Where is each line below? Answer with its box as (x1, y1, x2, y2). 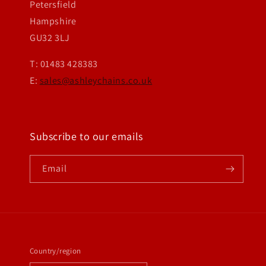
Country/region (30, 246, 81, 256)
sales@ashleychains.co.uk (39, 74, 153, 87)
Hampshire (30, 15, 77, 27)
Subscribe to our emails (30, 129, 143, 143)
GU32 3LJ (30, 31, 70, 44)
